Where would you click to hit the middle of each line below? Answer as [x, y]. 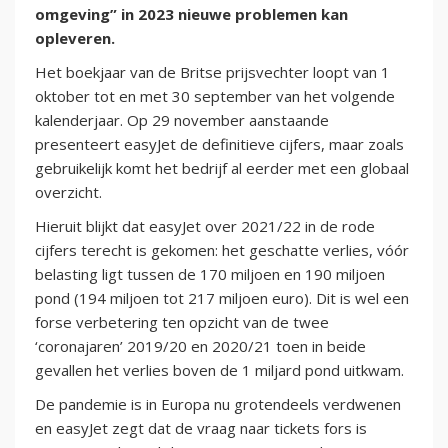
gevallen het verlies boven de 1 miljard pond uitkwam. [219, 370]
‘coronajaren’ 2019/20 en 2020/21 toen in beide [200, 346]
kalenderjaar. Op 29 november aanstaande [182, 120]
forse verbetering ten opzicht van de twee [182, 322]
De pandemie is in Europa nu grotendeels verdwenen [218, 404]
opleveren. [75, 38]
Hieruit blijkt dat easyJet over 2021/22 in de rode [205, 226]
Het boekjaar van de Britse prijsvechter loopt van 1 [212, 72]
